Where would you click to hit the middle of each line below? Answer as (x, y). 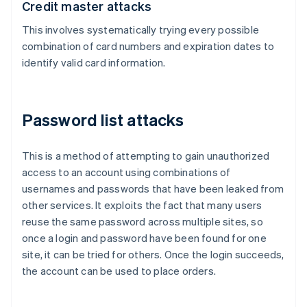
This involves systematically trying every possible (141, 30)
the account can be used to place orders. (119, 271)
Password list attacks (103, 120)
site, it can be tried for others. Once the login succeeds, (153, 255)
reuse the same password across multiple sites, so (143, 222)
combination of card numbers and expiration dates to (148, 46)
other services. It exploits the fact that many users (142, 205)
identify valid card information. (94, 63)
